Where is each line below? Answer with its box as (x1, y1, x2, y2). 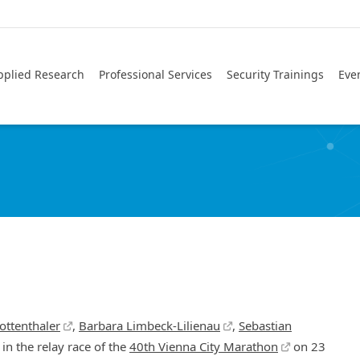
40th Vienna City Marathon (129, 338, 278, 355)
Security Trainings (227, 67, 324, 82)
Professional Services (99, 67, 212, 82)
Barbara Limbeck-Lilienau (79, 317, 220, 334)
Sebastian (239, 317, 292, 334)
